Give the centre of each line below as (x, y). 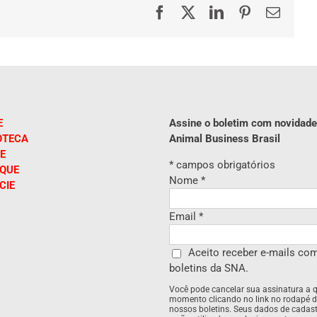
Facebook (194, 12)
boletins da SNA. (209, 268)
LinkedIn (249, 12)
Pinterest (277, 12)
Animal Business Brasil (225, 139)
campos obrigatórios (224, 165)
